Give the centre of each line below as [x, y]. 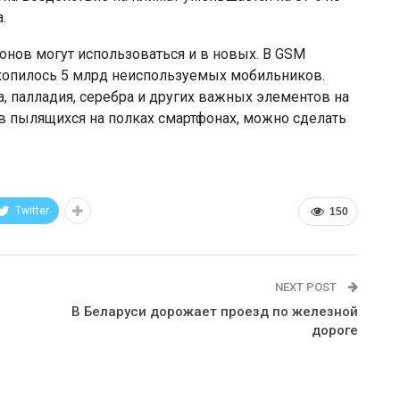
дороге [334, 330]
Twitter [32, 210]
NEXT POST [307, 287]
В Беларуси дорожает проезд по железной [214, 311]
